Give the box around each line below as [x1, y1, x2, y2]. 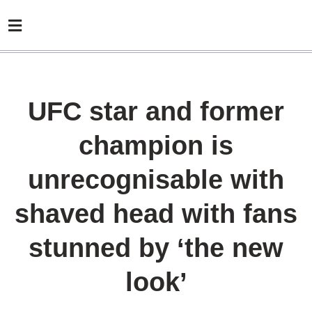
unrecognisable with [28, 165, 284, 194]
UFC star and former [28, 97, 284, 126]
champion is [79, 131, 233, 160]
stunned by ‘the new [29, 233, 283, 263]
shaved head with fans [15, 199, 297, 228]
